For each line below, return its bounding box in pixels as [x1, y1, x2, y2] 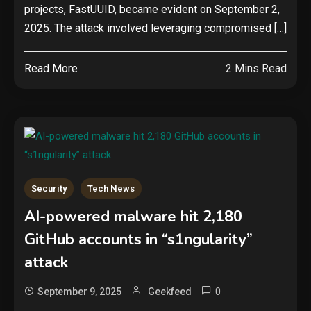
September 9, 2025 [37, 286, 121, 297]
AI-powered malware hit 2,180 [24, 206, 242, 227]
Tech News [87, 183, 135, 194]
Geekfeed [148, 286, 192, 297]
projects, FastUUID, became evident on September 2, [24, 3, 280, 16]
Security [31, 183, 67, 194]
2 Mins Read [226, 62, 287, 75]
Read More [24, 62, 78, 75]
